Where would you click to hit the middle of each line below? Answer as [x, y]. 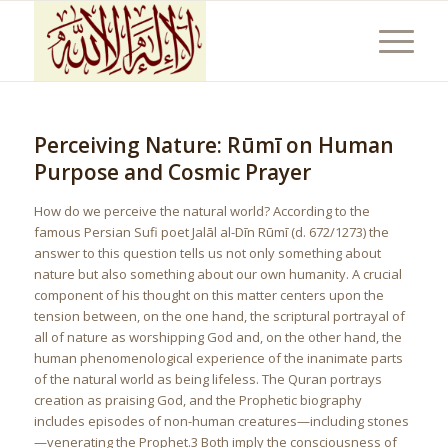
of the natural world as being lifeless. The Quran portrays [207, 379]
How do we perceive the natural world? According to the [201, 211]
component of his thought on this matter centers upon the [208, 295]
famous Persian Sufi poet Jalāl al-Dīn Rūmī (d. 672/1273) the [211, 232]
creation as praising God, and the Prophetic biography [197, 400]
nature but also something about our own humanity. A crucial [217, 274]
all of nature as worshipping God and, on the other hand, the [217, 337]
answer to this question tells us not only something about [207, 253]
